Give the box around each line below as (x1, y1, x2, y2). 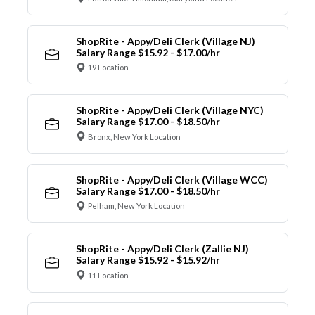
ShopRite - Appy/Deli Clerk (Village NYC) (75, 104, 264, 117)
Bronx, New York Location (88, 131, 181, 141)
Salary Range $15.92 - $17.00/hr (75, 46, 220, 58)
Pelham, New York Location (88, 201, 185, 211)
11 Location (88, 270, 129, 280)
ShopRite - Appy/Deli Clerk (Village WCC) (75, 173, 268, 186)
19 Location (88, 63, 129, 72)
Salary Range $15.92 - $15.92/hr (75, 254, 220, 266)
